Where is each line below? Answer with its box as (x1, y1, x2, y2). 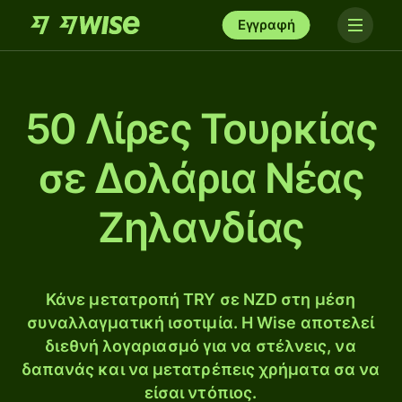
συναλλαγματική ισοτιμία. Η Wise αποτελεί (26, 313, 375, 332)
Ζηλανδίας (98, 202, 304, 252)
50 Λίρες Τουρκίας (24, 103, 378, 153)
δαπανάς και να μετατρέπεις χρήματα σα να (21, 360, 380, 379)
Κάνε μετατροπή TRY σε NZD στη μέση (45, 290, 356, 309)
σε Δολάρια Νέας (38, 153, 364, 203)
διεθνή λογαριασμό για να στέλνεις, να (45, 336, 356, 355)
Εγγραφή (237, 16, 295, 33)
